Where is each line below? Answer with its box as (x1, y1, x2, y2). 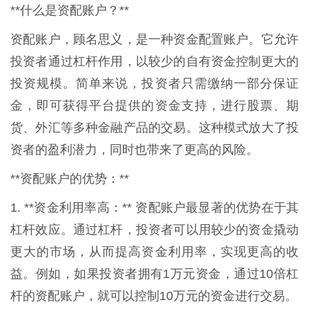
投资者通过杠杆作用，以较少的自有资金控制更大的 (10, 54, 299, 68)
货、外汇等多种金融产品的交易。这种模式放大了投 (10, 120, 299, 134)
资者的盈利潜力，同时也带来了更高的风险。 (10, 142, 259, 157)
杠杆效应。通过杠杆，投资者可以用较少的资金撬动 (10, 222, 299, 237)
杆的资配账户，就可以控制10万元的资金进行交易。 (10, 288, 297, 303)
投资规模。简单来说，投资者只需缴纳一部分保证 (10, 76, 299, 90)
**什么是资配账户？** (10, 3, 129, 17)
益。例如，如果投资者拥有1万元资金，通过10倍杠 (10, 266, 299, 281)
